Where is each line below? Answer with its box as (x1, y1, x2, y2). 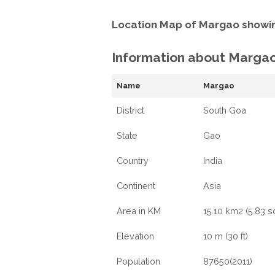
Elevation (117, 231, 154, 241)
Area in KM (117, 206, 161, 216)
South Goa (203, 105, 246, 115)
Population (117, 256, 160, 266)
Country (117, 155, 149, 166)
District (117, 105, 144, 115)
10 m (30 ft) (203, 231, 248, 241)
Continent (117, 180, 155, 191)
